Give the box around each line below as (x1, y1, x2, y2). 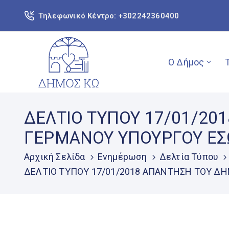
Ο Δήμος (168, 56, 204, 67)
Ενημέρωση (97, 151, 147, 162)
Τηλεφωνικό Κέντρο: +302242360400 (38, 11, 179, 20)
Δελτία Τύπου (159, 151, 219, 162)
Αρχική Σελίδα (24, 151, 85, 162)
